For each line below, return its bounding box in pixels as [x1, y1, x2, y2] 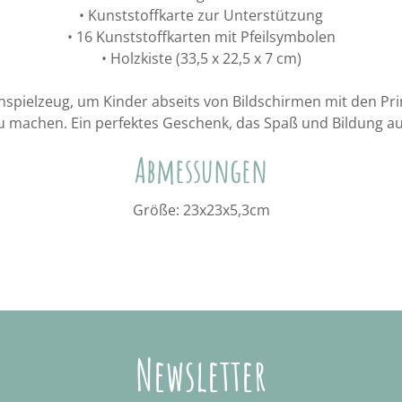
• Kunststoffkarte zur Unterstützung [79, 4, 323, 25]
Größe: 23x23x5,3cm [132, 199, 270, 220]
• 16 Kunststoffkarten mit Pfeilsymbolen [66, 26, 336, 47]
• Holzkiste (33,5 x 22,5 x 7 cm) [100, 48, 301, 68]
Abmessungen [135, 147, 267, 191]
